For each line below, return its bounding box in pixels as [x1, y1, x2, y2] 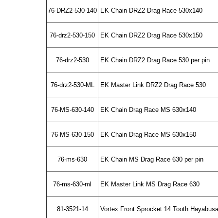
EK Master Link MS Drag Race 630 [98, 181, 200, 188]
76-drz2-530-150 [50, 32, 95, 39]
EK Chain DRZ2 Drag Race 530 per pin [98, 56, 210, 64]
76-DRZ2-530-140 [48, 7, 97, 14]
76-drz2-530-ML [50, 81, 94, 89]
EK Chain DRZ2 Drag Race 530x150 [98, 32, 202, 39]
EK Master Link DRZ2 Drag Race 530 [98, 81, 206, 89]
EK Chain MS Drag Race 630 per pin [98, 156, 203, 163]
